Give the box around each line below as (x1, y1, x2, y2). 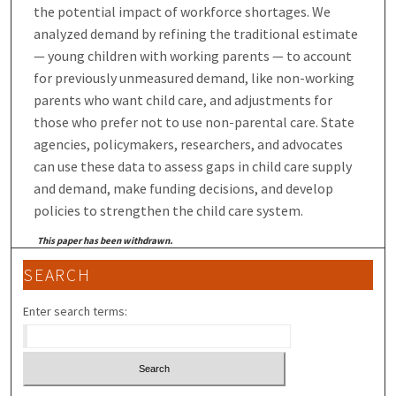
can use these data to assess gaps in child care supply (33, 156, 352, 175)
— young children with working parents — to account (33, 46, 352, 65)
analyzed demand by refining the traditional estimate (33, 24, 358, 42)
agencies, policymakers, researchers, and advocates (33, 134, 343, 153)
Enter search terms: (23, 303, 128, 320)
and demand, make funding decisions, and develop (33, 179, 333, 197)
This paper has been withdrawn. (37, 234, 173, 247)
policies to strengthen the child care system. (33, 201, 303, 219)
